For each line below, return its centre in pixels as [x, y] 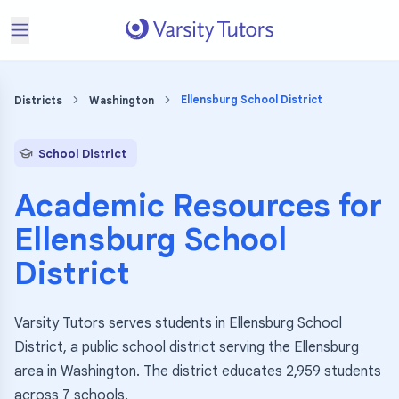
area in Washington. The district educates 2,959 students [198, 371]
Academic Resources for [198, 206]
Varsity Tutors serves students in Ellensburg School [178, 323]
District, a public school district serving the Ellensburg [187, 347]
